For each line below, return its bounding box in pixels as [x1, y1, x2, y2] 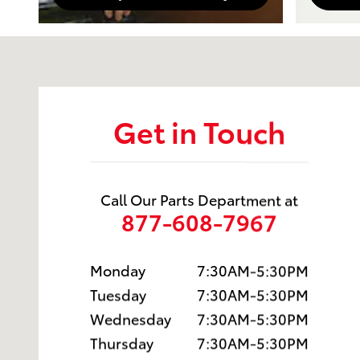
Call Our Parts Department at [100, 188, 298, 209]
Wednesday [90, 307, 171, 328]
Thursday [90, 331, 153, 352]
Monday [90, 259, 145, 280]
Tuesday [90, 283, 146, 304]
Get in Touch [113, 109, 285, 151]
